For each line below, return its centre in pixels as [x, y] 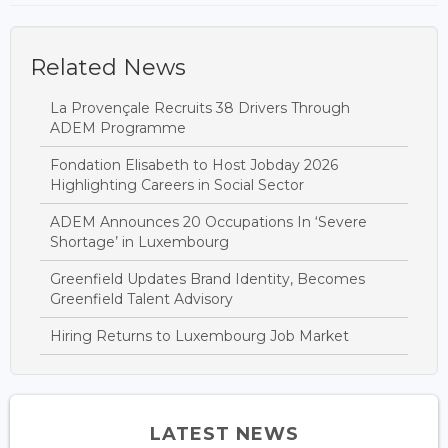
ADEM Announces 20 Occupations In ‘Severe [208, 221]
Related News [108, 67]
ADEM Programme [118, 127]
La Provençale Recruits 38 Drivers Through [200, 107]
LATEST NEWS [224, 433]
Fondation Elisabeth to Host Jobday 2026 [194, 164]
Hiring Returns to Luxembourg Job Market [199, 335]
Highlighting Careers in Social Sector [177, 184]
